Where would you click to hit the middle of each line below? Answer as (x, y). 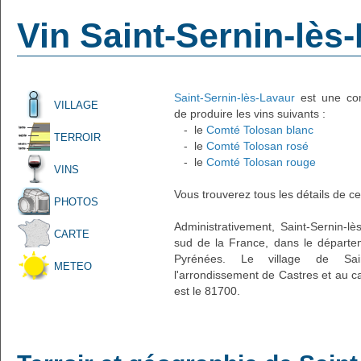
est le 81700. (207, 291)
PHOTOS (76, 202)
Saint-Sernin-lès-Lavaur (234, 98)
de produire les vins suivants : (250, 114)
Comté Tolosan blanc (260, 130)
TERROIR (77, 137)
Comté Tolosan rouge (261, 162)
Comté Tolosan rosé (257, 146)
